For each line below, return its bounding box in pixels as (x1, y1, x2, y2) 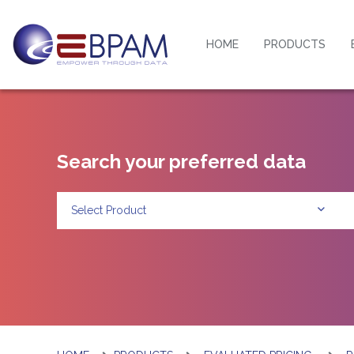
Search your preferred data (57, 149, 306, 173)
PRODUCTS (263, 38, 326, 51)
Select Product (71, 204, 147, 217)
